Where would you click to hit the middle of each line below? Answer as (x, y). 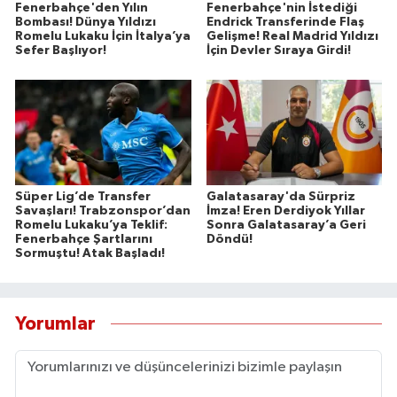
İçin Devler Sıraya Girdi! (278, 50)
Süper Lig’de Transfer (83, 196)
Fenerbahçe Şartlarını (84, 239)
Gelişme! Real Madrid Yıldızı (292, 36)
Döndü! (229, 239)
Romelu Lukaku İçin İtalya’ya (103, 36)
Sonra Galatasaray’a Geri (286, 225)
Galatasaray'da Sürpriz (280, 196)
